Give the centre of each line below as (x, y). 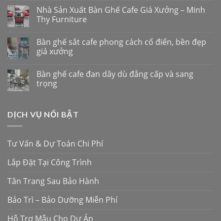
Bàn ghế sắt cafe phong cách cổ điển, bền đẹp (121, 42)
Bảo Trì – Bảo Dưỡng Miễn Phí (62, 200)
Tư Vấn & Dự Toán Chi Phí (55, 144)
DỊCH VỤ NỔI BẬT (43, 114)
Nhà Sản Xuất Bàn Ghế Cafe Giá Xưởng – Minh (121, 10)
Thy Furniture (62, 19)
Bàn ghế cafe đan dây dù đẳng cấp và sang (115, 74)
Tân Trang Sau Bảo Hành (53, 181)
